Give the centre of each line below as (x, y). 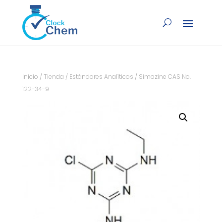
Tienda (54, 77)
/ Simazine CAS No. (162, 77)
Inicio (30, 77)
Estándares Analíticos (101, 77)
